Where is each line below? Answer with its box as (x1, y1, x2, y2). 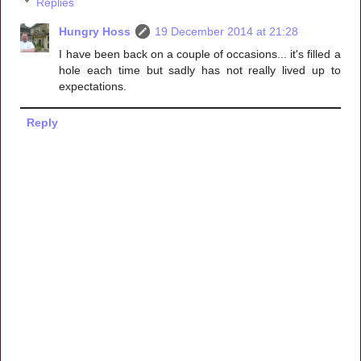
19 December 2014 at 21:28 (155, 24, 299, 38)
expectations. (59, 79, 127, 93)
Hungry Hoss (59, 24, 131, 38)
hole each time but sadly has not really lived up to (59, 63, 341, 77)
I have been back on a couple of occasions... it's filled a (59, 47, 341, 60)
